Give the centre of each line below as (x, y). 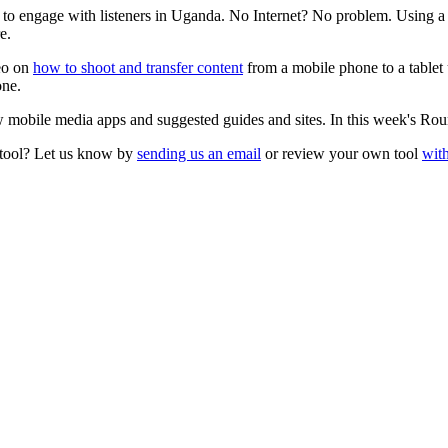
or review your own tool (341, 153)
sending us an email (199, 153)
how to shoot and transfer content (138, 67)
